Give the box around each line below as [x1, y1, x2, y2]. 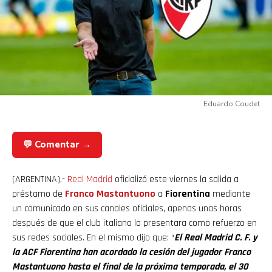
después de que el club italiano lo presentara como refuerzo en [12, 216, 257, 229]
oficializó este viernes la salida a [112, 172, 239, 186]
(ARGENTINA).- [12, 172, 67, 186]
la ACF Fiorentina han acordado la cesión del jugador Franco [12, 245, 251, 259]
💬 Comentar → [23, 138, 91, 151]
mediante [210, 187, 250, 200]
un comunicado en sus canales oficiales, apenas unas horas [12, 202, 242, 215]
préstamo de [12, 187, 65, 200]
